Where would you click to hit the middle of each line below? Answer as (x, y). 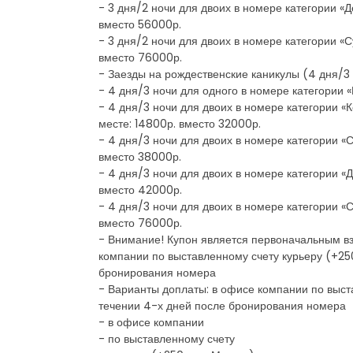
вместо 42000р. (140, 190)
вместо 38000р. (140, 156)
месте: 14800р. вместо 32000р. (180, 123)
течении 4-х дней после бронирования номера (222, 305)
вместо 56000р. (140, 24)
